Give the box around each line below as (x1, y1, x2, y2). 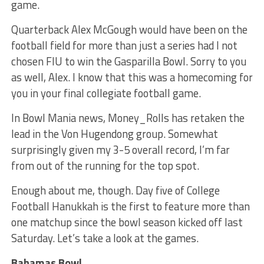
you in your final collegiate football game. (11, 85, 201, 101)
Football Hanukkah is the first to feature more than (11, 198, 250, 214)
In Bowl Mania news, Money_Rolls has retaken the (11, 110, 245, 126)
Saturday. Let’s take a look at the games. (11, 230, 199, 246)
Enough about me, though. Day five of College (11, 182, 220, 199)
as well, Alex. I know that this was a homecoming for (11, 69, 253, 85)
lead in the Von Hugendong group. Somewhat (11, 126, 218, 142)
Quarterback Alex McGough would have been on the (11, 21, 247, 38)
